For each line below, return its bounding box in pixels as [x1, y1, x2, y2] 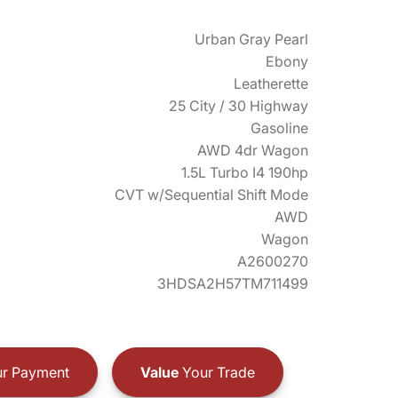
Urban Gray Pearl [195, 30, 308, 48]
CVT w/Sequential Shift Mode [115, 186, 308, 203]
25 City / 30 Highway [169, 97, 308, 115]
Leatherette [234, 75, 308, 92]
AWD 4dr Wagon [197, 141, 308, 159]
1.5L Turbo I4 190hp [181, 163, 308, 181]
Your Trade [178, 362, 255, 381]
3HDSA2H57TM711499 [157, 275, 308, 292]
